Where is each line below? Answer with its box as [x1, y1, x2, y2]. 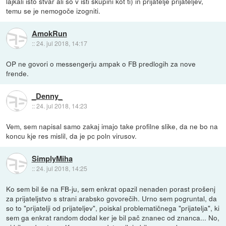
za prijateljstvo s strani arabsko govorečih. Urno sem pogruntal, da [6, 193, 217, 203]
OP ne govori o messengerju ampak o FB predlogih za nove [6, 58, 196, 69]
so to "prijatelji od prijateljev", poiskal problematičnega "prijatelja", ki [6, 202, 220, 213]
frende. [6, 68, 29, 78]
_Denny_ [31, 90, 63, 102]
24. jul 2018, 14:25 [36, 164, 87, 173]
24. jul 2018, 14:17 [36, 39, 87, 48]
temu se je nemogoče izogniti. [6, 5, 101, 16]
